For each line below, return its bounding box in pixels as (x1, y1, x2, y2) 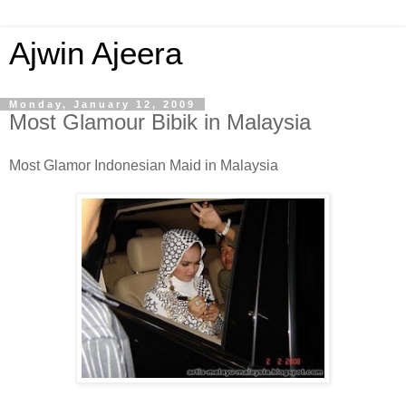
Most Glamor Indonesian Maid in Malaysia (9, 157, 278, 173)
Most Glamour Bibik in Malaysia (9, 110, 311, 134)
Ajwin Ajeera (9, 36, 182, 71)
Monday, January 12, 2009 (9, 99, 196, 110)
